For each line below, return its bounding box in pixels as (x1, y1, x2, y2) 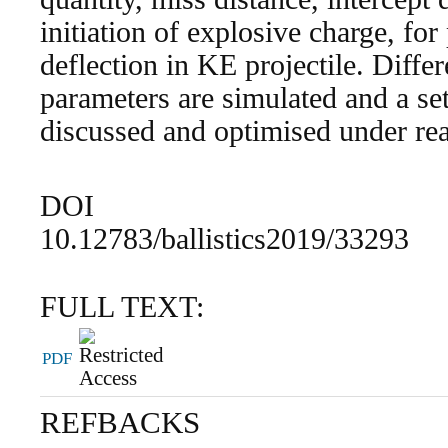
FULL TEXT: (40, 291, 205, 324)
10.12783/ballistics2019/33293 (40, 222, 410, 255)
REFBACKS (40, 405, 201, 441)
